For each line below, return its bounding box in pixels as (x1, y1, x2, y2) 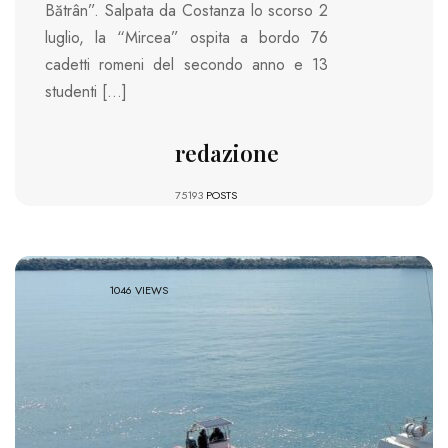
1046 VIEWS (109, 282, 169, 299)
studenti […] (45, 80, 127, 104)
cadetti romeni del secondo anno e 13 (45, 53, 328, 77)
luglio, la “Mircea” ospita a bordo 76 (45, 26, 328, 50)
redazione (174, 138, 279, 169)
